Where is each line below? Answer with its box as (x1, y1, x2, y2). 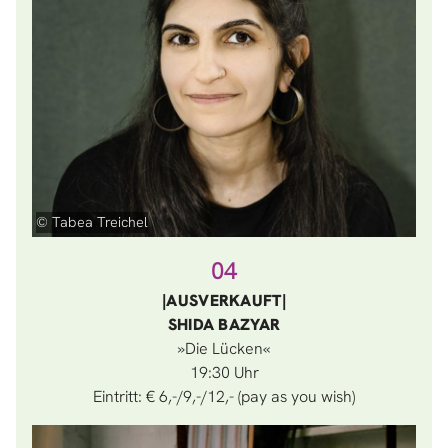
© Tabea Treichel (36, 213, 148, 231)
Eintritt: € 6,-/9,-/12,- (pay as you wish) (93, 386, 355, 407)
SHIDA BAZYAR (167, 314, 281, 335)
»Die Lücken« (178, 338, 270, 359)
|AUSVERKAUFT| (161, 290, 287, 311)
